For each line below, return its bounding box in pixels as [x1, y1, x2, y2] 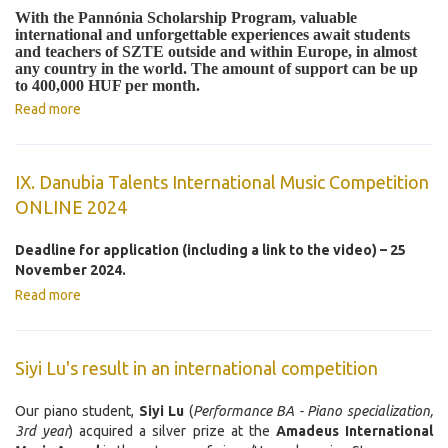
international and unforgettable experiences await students [15, 26, 410, 44]
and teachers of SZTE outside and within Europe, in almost [15, 43, 417, 61]
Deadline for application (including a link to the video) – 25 [15, 242, 406, 259]
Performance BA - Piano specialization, [192, 403, 434, 420]
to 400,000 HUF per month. [15, 77, 200, 95]
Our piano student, [15, 403, 139, 420]
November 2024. [15, 262, 126, 279]
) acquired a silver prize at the [69, 423, 276, 440]
